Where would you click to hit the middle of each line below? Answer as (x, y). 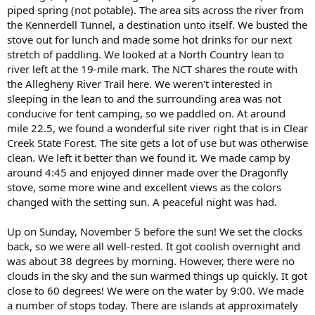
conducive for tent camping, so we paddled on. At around (146, 113)
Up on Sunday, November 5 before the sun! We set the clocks (155, 231)
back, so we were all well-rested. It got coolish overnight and (154, 246)
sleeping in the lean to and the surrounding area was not (144, 98)
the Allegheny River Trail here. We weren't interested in (140, 83)
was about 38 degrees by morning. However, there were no (151, 261)
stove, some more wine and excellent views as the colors (144, 187)
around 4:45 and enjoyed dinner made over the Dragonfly (148, 172)
